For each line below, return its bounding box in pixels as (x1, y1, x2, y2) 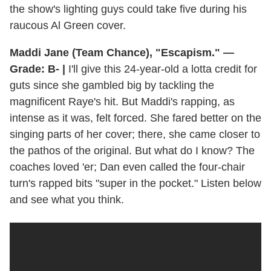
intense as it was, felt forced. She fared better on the (10, 111, 261, 124)
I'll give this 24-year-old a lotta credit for (65, 62, 257, 75)
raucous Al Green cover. (10, 19, 126, 31)
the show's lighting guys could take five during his (10, 2, 247, 15)
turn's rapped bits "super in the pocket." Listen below (10, 177, 261, 189)
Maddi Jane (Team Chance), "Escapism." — (10, 46, 234, 59)
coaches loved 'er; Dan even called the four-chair (10, 160, 245, 173)
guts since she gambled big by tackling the (10, 79, 214, 91)
